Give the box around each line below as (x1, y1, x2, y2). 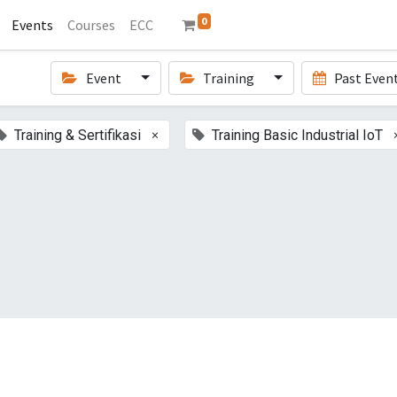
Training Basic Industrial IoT (212, 127, 383, 144)
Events (11, 16, 53, 34)
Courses (66, 16, 115, 34)
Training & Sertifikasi (14, 127, 141, 144)
